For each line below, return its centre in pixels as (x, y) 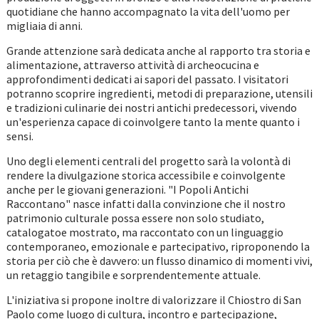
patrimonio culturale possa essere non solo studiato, (135, 218)
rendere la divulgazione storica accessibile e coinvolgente (146, 176)
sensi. (20, 136)
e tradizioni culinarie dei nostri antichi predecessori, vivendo (151, 108)
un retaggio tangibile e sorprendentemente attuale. (133, 275)
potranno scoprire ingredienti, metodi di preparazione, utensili (159, 94)
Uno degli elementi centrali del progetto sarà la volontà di (148, 161)
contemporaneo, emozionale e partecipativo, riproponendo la (158, 247)
